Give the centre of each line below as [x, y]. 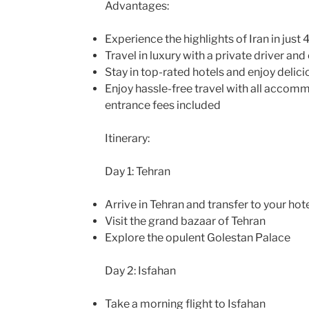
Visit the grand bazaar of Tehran [185, 221]
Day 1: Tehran [137, 171]
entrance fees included [162, 105]
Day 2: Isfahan [140, 270]
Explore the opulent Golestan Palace [197, 237]
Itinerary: [127, 138]
